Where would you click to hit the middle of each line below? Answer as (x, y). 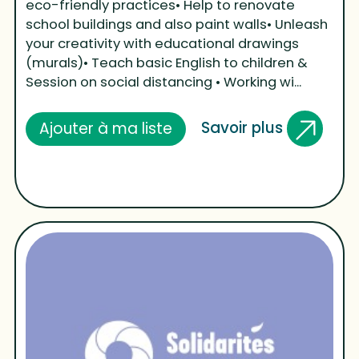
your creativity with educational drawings (163, 44)
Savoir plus (244, 127)
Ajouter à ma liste (106, 128)
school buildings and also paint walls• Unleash (177, 25)
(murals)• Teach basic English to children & (167, 63)
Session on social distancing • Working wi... (164, 83)
